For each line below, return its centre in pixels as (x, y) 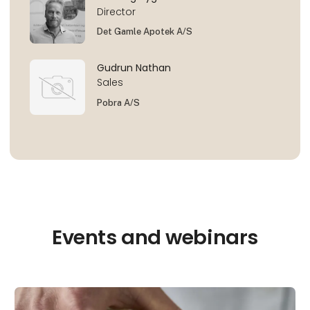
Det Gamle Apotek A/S (145, 32)
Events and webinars (155, 238)
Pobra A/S (119, 102)
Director (117, 11)
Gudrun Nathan (134, 68)
